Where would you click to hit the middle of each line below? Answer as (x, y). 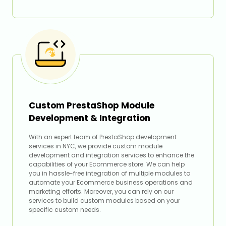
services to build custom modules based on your (104, 201)
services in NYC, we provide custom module (96, 146)
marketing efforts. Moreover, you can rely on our (101, 192)
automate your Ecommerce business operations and (111, 183)
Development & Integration (90, 118)
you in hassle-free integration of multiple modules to (109, 174)
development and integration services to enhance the (111, 155)
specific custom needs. (65, 210)
